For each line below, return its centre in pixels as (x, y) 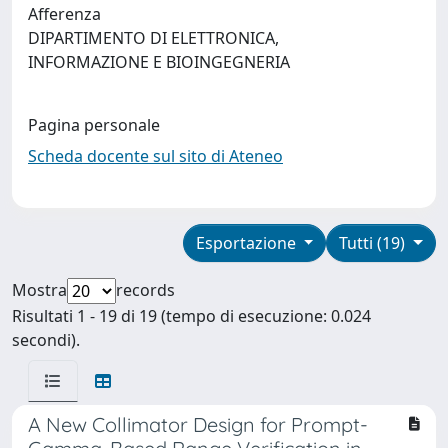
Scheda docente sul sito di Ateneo (155, 155)
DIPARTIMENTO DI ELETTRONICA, (153, 37)
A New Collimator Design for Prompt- (198, 424)
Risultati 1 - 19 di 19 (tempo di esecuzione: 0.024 (191, 315)
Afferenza (64, 13)
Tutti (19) (374, 242)
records (145, 289)
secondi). (46, 339)
